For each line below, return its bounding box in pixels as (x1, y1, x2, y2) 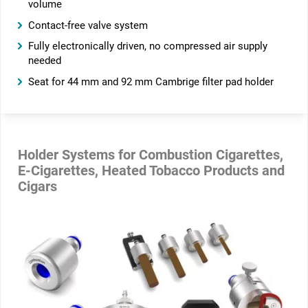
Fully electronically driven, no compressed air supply (27, 41, 267, 53)
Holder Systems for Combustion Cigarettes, (17, 147, 283, 164)
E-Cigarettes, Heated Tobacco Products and (17, 163, 285, 179)
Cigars (17, 179, 57, 195)
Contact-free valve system (27, 19, 148, 32)
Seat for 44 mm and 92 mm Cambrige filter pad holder (27, 76, 274, 89)
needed (27, 55, 61, 67)
